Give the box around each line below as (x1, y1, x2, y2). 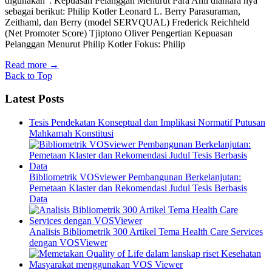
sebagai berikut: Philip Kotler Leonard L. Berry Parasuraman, (5, 5, 240, 16)
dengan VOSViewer (29, 237, 107, 248)
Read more (5, 59, 47, 70)
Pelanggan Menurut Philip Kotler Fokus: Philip (5, 38, 185, 49)
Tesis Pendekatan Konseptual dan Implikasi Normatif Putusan (29, 117, 265, 127)
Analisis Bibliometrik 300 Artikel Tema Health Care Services (29, 226, 263, 237)
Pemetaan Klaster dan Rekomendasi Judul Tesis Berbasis (29, 182, 247, 193)
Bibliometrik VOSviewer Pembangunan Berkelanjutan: (29, 171, 241, 182)
